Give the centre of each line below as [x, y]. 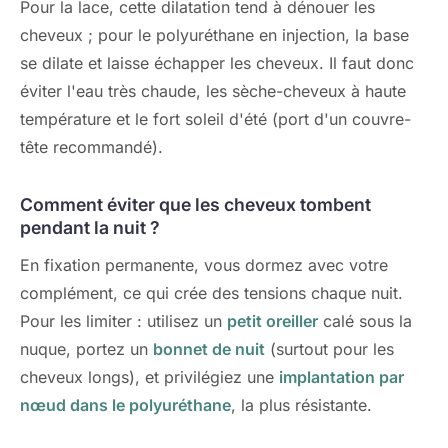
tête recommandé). [91, 147]
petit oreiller [272, 321]
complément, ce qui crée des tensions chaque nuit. [211, 293]
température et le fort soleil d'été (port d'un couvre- [215, 119]
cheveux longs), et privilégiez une [149, 377]
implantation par [341, 377]
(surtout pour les [329, 349]
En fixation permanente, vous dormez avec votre [204, 265]
